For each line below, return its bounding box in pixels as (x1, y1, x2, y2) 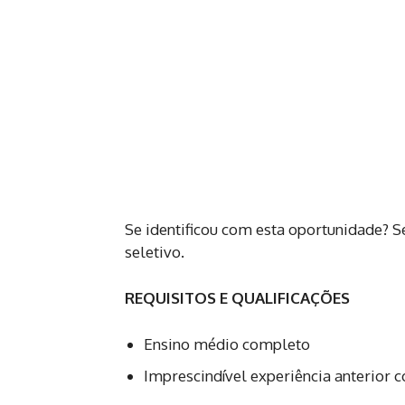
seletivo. (125, 241, 184, 261)
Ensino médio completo (144, 334, 310, 353)
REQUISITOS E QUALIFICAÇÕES (125, 287, 350, 307)
